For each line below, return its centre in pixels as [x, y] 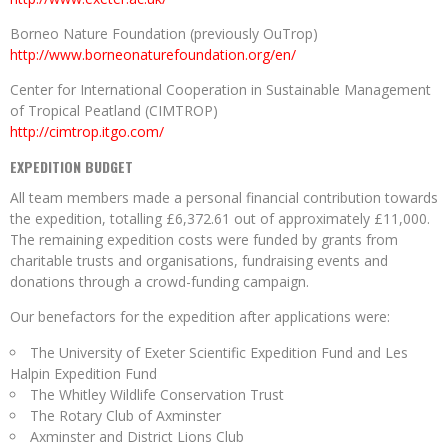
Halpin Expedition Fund [83, 374]
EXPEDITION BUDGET [71, 167]
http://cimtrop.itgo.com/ [87, 132]
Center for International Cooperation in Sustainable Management [220, 90]
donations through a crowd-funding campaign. [159, 282]
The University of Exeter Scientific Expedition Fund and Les [219, 353]
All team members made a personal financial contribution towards [224, 198]
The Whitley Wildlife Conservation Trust [157, 395]
